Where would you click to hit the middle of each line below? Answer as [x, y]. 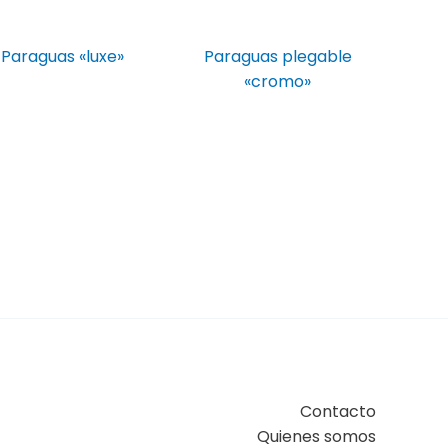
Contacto [337, 412]
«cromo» [278, 82]
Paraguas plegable [277, 57]
